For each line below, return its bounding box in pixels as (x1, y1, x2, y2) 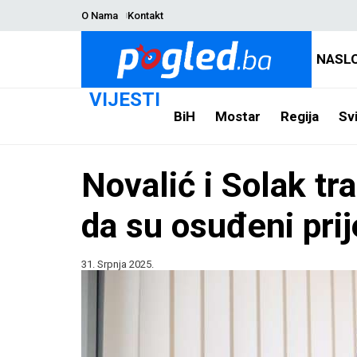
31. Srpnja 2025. (81, 258, 154, 270)
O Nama (81, 10, 118, 22)
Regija (280, 108, 319, 124)
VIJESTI (89, 88, 160, 111)
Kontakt (127, 10, 163, 22)
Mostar (214, 108, 261, 124)
